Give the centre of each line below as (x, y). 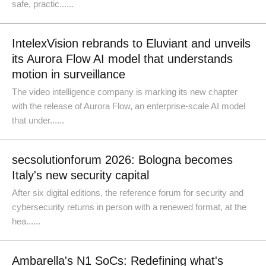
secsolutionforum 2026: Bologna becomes (122, 160)
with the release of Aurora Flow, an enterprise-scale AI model (129, 106)
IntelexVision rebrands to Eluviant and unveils (131, 43)
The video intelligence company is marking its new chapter (125, 92)
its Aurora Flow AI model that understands (122, 59)
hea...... (26, 221)
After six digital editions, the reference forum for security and (128, 193)
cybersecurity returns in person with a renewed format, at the (129, 207)
